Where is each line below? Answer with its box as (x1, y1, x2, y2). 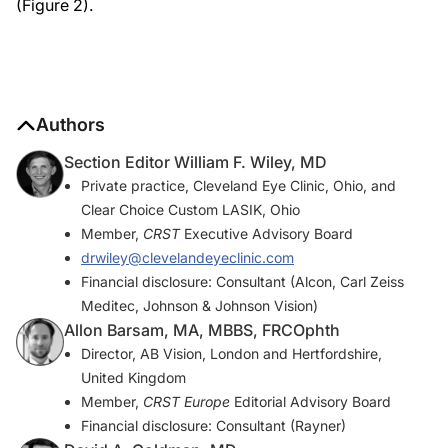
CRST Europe (143, 393, 230, 411)
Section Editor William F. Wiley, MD (64, 152, 327, 173)
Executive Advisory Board (180, 225, 353, 243)
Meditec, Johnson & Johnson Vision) (81, 297, 318, 315)
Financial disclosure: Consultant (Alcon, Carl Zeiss (81, 273, 404, 291)
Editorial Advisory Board (230, 393, 391, 411)
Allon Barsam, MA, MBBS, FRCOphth (64, 320, 340, 341)
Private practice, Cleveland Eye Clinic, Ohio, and (81, 177, 396, 195)
